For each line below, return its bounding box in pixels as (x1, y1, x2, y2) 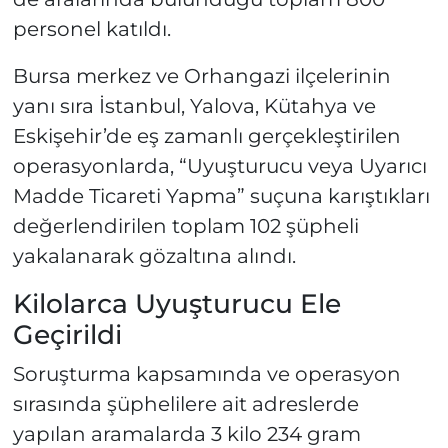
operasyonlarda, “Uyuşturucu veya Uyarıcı (12, 154, 427, 179)
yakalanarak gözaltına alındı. (12, 244, 296, 269)
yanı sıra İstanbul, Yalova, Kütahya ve (12, 94, 376, 119)
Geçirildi (12, 318, 122, 352)
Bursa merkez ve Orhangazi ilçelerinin (12, 64, 391, 89)
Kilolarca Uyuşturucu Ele (12, 287, 341, 321)
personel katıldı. (12, 17, 171, 42)
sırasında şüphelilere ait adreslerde (12, 391, 359, 416)
